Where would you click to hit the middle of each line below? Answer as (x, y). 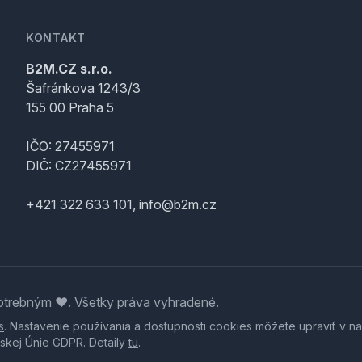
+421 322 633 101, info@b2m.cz (121, 204)
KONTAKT (56, 38)
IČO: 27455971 (70, 146)
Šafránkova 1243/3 (83, 88)
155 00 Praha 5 (70, 107)
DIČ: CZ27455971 (79, 166)
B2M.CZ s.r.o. (69, 69)
